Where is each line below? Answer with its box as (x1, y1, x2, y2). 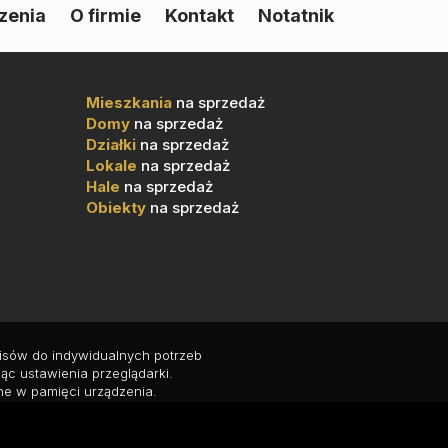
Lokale (86, 156, 137, 175)
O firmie (70, 4, 141, 26)
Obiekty (86, 198, 146, 217)
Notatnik (258, 4, 334, 26)
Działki (86, 135, 136, 154)
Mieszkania (86, 93, 172, 112)
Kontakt (165, 4, 234, 26)
